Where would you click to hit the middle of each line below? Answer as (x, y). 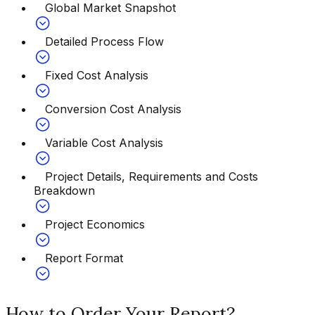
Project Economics (95, 224)
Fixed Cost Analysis (97, 75)
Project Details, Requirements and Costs (152, 176)
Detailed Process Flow (104, 41)
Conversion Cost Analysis (113, 109)
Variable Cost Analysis (104, 142)
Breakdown (64, 190)
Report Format (84, 258)
